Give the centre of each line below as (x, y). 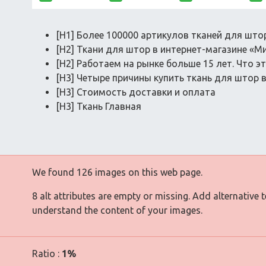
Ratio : (47, 253)
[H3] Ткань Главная (99, 106)
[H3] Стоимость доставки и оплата (136, 92)
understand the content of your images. (117, 210)
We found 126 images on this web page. (117, 172)
